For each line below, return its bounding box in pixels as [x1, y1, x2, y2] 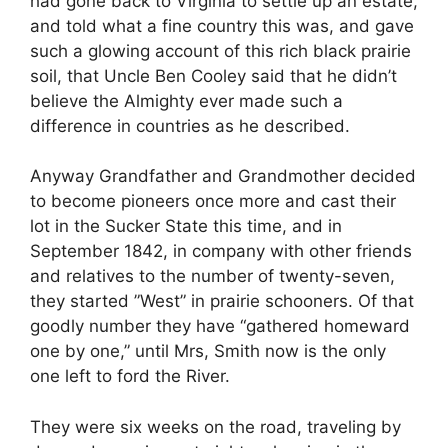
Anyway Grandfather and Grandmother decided [30, 166, 416, 187]
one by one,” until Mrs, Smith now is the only [30, 341, 386, 362]
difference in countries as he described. [30, 115, 350, 136]
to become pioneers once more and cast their [30, 191, 396, 212]
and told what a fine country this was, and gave [30, 15, 414, 36]
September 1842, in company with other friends [30, 241, 412, 262]
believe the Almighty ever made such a [30, 90, 343, 111]
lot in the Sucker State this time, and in [30, 216, 342, 237]
